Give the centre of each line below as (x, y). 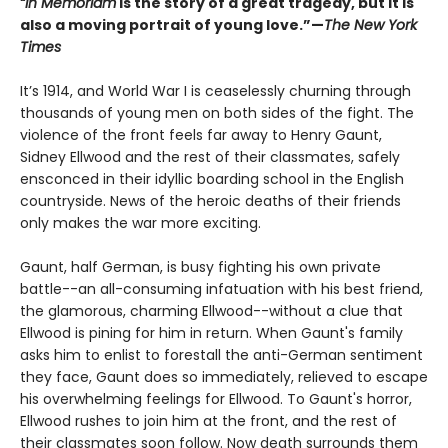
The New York (370, 24)
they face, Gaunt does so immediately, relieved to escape (224, 376)
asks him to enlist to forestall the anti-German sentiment (221, 354)
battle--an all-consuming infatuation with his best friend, (221, 288)
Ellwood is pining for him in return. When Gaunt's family (211, 332)
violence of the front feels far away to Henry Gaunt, (201, 134)
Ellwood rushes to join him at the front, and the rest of (208, 420)
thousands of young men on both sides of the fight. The (217, 112)
